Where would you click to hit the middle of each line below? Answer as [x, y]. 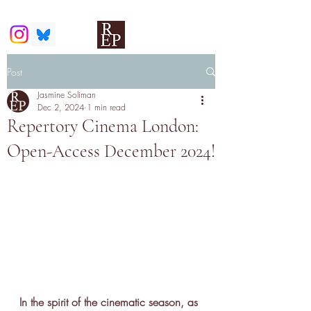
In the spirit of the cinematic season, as [110, 302]
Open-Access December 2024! [111, 151]
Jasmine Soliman [67, 95]
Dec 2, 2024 [61, 107]
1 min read [106, 107]
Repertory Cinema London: [103, 126]
